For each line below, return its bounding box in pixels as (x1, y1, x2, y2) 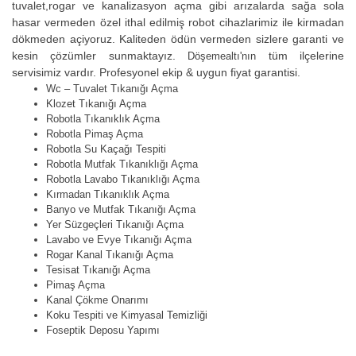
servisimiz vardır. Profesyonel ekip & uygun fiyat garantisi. (12, 66, 300, 79)
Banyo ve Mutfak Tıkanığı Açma (46, 203, 196, 216)
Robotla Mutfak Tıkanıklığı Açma (46, 158, 199, 171)
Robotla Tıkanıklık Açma (46, 113, 161, 126)
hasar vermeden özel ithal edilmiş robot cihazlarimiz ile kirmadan (12, 16, 344, 29)
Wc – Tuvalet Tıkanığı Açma (46, 83, 179, 95)
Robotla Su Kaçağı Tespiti (46, 143, 167, 156)
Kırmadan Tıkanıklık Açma (46, 188, 170, 201)
